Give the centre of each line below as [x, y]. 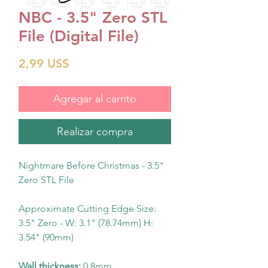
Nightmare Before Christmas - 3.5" [91, 165]
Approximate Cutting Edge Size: [87, 208]
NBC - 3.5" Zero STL [93, 18]
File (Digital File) [79, 36]
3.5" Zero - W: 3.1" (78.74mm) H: [86, 223]
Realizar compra [95, 132]
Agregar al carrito [95, 99]
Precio [86, 63]
